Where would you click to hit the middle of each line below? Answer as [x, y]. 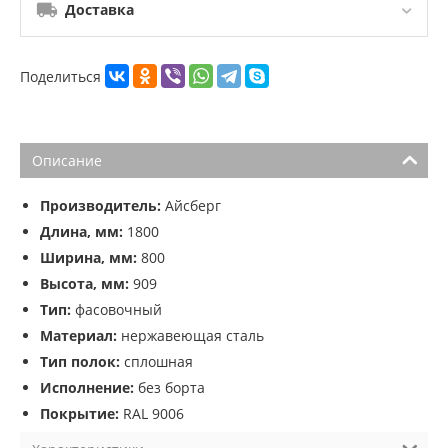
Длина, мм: [81, 232]
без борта [169, 388]
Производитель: [100, 206]
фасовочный [116, 310]
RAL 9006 [151, 414]
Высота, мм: [84, 284]
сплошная [156, 362]
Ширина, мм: [88, 258]
